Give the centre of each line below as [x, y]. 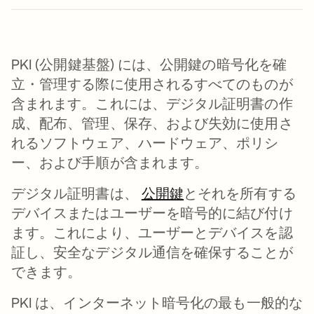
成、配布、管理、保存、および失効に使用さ [152, 123]
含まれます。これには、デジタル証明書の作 [152, 103]
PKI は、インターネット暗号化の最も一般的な [157, 302]
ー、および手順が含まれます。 [112, 162]
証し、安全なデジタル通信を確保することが [152, 252]
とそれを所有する [240, 193]
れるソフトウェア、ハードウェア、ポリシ [145, 143]
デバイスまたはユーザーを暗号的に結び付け [152, 213]
